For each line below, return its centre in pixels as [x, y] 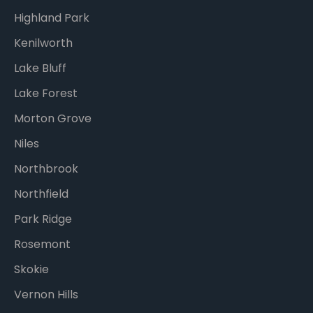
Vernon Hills [46, 294]
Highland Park [52, 17]
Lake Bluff [40, 68]
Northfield [41, 194]
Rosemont [42, 244]
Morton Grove [53, 118]
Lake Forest [46, 93]
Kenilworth [43, 43]
